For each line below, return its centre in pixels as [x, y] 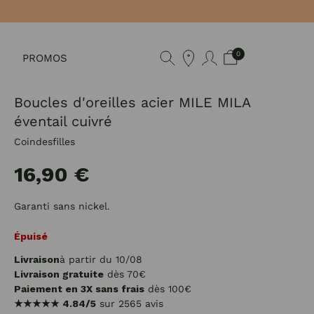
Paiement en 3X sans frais [79, 289]
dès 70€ [125, 274]
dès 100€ [168, 289]
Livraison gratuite [59, 274]
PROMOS [45, 58]
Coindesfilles [45, 142]
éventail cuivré [63, 121]
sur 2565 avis [130, 303]
